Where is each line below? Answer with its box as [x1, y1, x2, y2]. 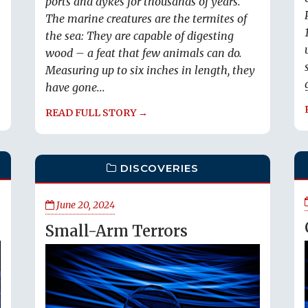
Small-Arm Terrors [45, 221, 188, 241]
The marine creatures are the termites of [45, 12, 247, 26]
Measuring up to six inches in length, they [45, 63, 255, 78]
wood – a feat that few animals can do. [45, 46, 242, 60]
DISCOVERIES [120, 162, 199, 175]
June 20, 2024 [54, 199, 115, 211]
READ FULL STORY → [45, 107, 148, 120]
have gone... [45, 80, 105, 95]
